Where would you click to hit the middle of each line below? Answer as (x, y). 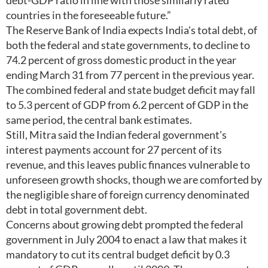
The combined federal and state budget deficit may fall (131, 90)
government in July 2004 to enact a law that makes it (127, 239)
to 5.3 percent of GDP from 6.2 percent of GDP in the (127, 105)
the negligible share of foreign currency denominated (128, 194)
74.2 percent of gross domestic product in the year (121, 60)
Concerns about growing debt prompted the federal (125, 224)
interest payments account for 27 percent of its (114, 150)
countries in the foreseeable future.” (89, 15)
